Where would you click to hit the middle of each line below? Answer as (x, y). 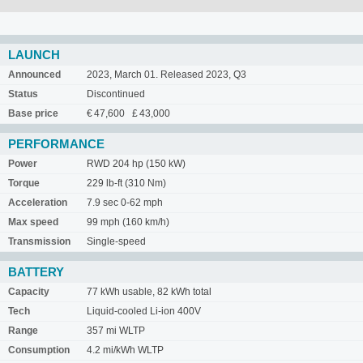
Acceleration (38, 203)
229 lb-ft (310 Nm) (126, 183)
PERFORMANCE (56, 144)
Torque (24, 183)
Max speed (33, 222)
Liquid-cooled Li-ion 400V (144, 311)
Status (23, 94)
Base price (33, 113)
